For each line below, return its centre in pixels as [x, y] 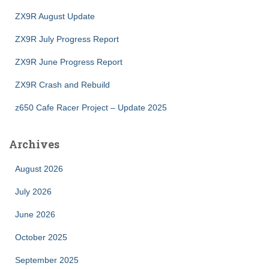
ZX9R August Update [55, 17]
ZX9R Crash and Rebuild [62, 85]
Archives [34, 144]
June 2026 [35, 215]
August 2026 [39, 169]
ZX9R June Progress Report [69, 62]
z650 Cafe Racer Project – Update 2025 [91, 108]
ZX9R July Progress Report [67, 39]
